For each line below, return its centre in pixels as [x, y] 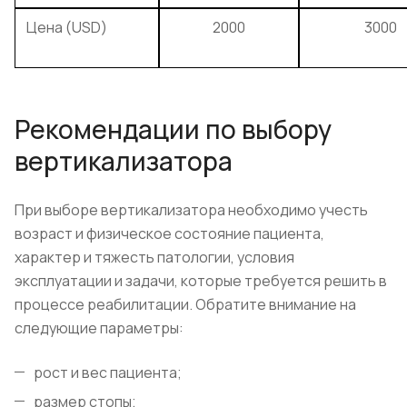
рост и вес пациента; [108, 373]
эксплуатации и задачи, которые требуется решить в [201, 281]
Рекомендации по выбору [173, 129]
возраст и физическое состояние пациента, [169, 234]
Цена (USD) [67, 27]
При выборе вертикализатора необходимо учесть [191, 210]
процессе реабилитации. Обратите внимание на [185, 305]
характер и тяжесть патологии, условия [154, 258]
